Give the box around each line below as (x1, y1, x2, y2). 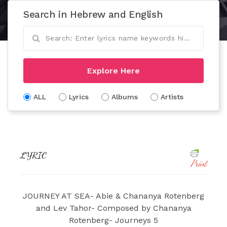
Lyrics (69, 92, 89, 101)
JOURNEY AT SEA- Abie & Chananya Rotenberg (23, 191, 204, 201)
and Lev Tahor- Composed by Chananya (35, 203, 192, 213)
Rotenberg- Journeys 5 (69, 215, 158, 225)
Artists (161, 92, 183, 101)
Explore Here (87, 65, 140, 75)
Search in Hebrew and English (23, 8, 163, 20)
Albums (111, 92, 138, 101)
